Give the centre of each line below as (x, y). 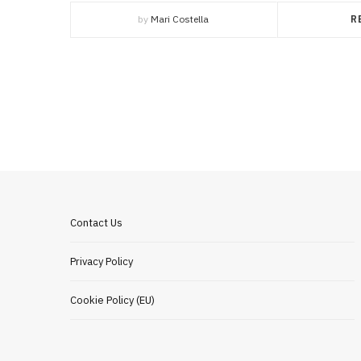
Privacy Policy (102, 261)
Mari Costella (180, 19)
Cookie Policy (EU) (112, 300)
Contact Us (96, 222)
